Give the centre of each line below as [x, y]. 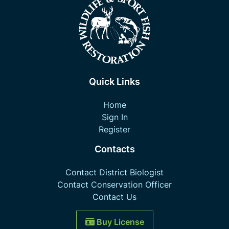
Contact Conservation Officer [114, 185]
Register [114, 130]
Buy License [120, 222]
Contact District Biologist [114, 173]
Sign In [114, 117]
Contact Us [114, 197]
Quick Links [114, 82]
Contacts [114, 149]
